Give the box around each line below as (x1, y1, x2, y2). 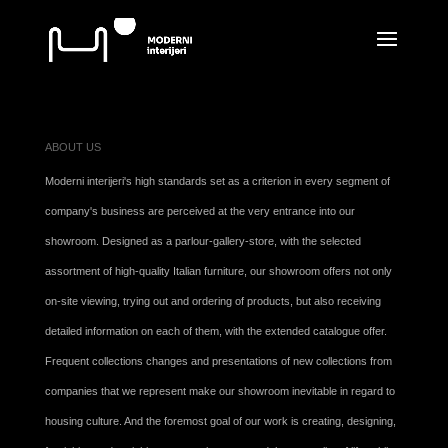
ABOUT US (44, 141, 101, 153)
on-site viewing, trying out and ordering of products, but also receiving (44, 295, 381, 307)
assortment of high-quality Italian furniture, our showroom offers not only (44, 265, 392, 277)
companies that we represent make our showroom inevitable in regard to (44, 385, 395, 397)
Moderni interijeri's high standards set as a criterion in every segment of (44, 175, 390, 187)
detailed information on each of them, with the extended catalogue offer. (44, 325, 387, 337)
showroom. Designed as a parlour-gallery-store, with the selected (44, 235, 361, 247)
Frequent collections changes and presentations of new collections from (44, 355, 392, 367)
